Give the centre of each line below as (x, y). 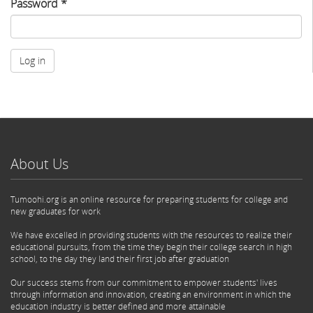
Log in (32, 60)
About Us (39, 163)
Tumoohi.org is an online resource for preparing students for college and (149, 199)
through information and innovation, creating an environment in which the (151, 294)
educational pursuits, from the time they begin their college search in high (151, 247)
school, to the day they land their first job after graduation (120, 259)
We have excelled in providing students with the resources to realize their (151, 235)
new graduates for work (56, 211)
